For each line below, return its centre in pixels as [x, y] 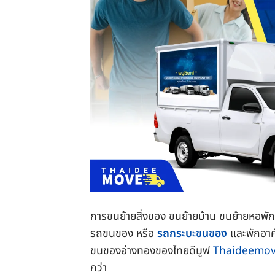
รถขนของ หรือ [124, 234]
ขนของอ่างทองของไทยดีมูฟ [152, 251]
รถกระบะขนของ [192, 234]
